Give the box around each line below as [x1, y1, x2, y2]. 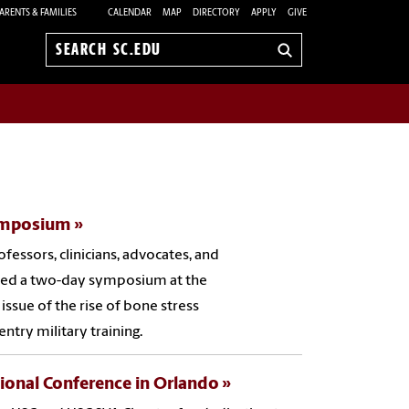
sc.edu [56, 71, 97, 87]
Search [56, 51, 99, 67]
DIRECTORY [193, 7, 240, 18]
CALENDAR [108, 7, 152, 18]
